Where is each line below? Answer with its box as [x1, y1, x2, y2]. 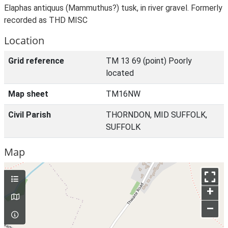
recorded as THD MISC [4, 15, 88, 25]
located [106, 68, 134, 78]
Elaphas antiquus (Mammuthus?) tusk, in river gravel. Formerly [4, 3, 222, 13]
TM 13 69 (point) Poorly [106, 56, 192, 66]
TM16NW [106, 89, 140, 99]
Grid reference [8, 56, 64, 66]
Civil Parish [8, 110, 51, 120]
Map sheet [8, 89, 48, 99]
